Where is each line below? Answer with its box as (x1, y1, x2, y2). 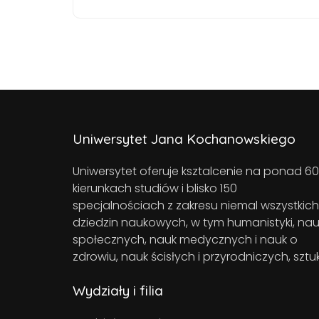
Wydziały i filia (73, 281, 163, 299)
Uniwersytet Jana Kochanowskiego (73, 130, 296, 147)
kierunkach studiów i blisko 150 (73, 179, 237, 197)
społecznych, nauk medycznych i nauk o (73, 231, 298, 248)
